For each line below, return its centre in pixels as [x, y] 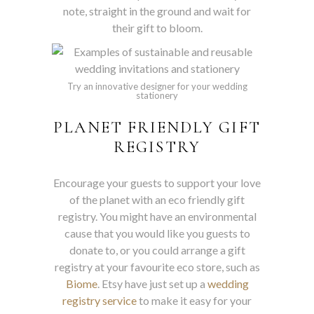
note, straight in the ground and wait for [157, 11]
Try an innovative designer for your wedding [157, 86]
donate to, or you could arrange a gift [157, 250]
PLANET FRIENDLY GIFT [157, 127]
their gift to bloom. [157, 27]
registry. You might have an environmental [157, 216]
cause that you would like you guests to [157, 233]
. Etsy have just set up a [152, 283]
